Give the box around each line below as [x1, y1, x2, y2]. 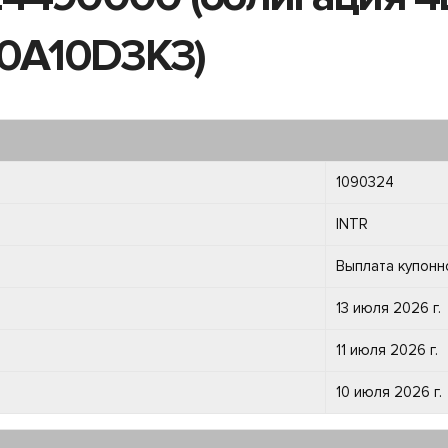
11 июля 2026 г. [336, 341, 438, 359]
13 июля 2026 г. [336, 299, 441, 317]
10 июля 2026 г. [336, 383, 442, 401]
